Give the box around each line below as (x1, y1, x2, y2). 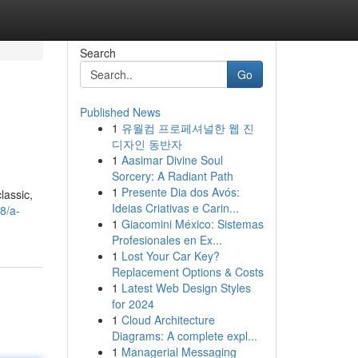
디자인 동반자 (111, 136, 182, 152)
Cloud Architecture (121, 312, 215, 328)
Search (79, 45, 116, 61)
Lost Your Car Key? (121, 248, 220, 264)
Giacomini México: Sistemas (121, 216, 264, 232)
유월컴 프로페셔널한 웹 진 (121, 120, 254, 136)
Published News (79, 104, 161, 120)
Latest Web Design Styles (121, 280, 251, 296)
